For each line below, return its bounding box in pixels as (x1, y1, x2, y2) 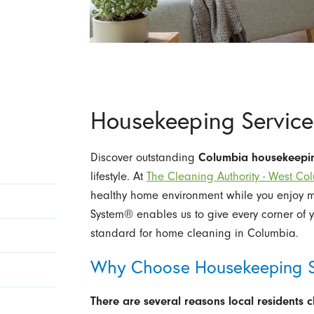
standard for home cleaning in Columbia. (90, 226, 299, 240)
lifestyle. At (90, 169, 146, 183)
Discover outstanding (90, 150, 198, 164)
